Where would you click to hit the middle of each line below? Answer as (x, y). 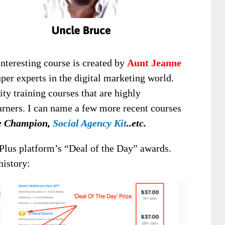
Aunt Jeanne (154, 63)
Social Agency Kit (90, 123)
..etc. (136, 123)
